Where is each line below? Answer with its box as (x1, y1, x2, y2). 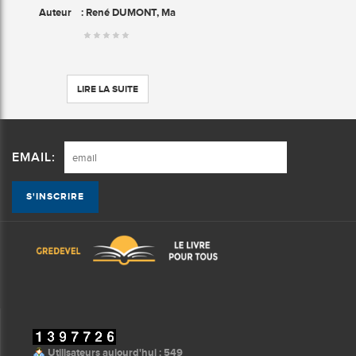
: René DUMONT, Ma (72, 6, 176, 19)
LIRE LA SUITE (76, 83, 138, 95)
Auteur (39, 6, 72, 19)
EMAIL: (12, 149, 56, 165)
